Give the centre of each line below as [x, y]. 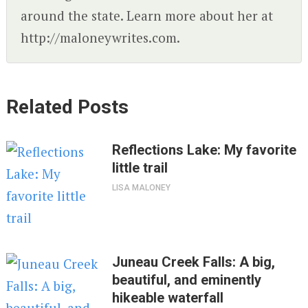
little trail [140, 168]
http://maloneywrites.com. [100, 38]
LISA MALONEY [142, 188]
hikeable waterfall [168, 298]
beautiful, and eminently [187, 280]
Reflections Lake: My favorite [205, 150]
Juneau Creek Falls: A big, [194, 262]
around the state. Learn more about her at [146, 16]
